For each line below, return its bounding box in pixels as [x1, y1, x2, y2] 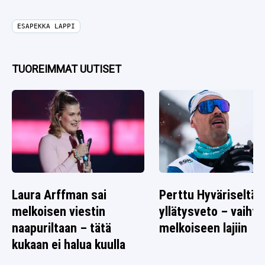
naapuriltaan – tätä [12, 221, 111, 236]
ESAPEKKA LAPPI [17, 22, 75, 31]
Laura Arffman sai [12, 188, 106, 203]
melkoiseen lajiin [159, 221, 248, 236]
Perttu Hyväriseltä [159, 188, 257, 203]
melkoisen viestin [12, 204, 105, 219]
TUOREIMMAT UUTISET [12, 63, 121, 76]
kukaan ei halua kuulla [12, 237, 125, 253]
